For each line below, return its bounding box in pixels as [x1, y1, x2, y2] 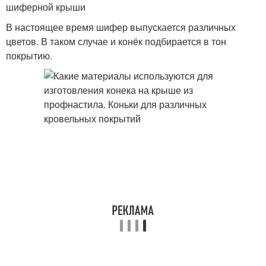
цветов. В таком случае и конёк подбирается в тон [6, 34, 226, 48]
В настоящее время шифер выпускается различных [6, 20, 236, 34]
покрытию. [6, 49, 52, 62]
